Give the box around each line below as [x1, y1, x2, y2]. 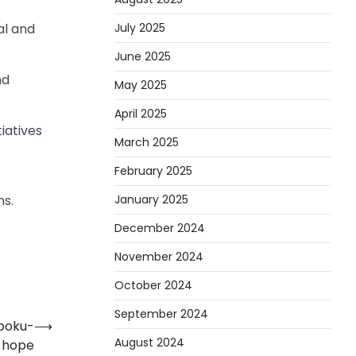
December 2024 [114, 219, 205, 236]
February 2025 [114, 162, 192, 179]
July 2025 [114, 19, 165, 36]
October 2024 [114, 277, 192, 293]
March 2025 [114, 133, 179, 150]
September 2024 [114, 305, 208, 322]
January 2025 [114, 191, 188, 207]
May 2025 [114, 76, 167, 93]
